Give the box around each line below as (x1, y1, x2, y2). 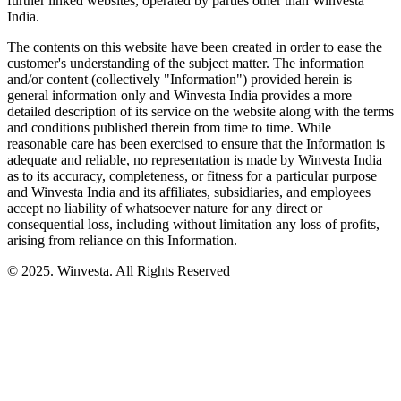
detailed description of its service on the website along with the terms (7, 104, 394, 120)
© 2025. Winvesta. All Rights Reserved (7, 263, 230, 279)
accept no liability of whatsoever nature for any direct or (7, 200, 322, 217)
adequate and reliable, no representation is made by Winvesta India (7, 152, 382, 168)
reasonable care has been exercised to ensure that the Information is (7, 136, 385, 152)
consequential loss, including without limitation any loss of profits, (7, 217, 380, 233)
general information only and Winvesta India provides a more (7, 88, 352, 104)
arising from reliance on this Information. (7, 233, 237, 249)
